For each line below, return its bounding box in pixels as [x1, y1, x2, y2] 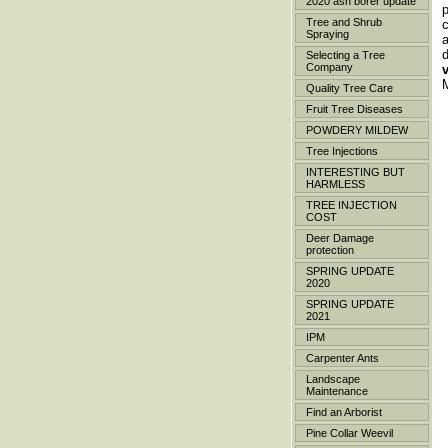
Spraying [306, 28, 349, 40]
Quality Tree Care [306, 82, 393, 94]
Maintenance [306, 385, 368, 397]
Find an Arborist [306, 406, 382, 418]
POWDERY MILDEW [306, 124, 408, 136]
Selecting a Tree [306, 49, 385, 61]
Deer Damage [306, 232, 374, 244]
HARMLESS [306, 178, 365, 190]
